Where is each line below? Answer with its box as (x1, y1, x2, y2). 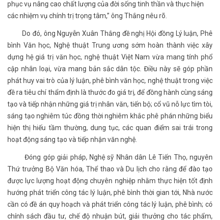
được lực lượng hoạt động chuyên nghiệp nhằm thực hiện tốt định (7, 177, 213, 185)
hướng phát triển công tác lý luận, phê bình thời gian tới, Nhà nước (7, 189, 213, 197)
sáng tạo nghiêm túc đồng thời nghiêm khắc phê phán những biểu (7, 112, 213, 120)
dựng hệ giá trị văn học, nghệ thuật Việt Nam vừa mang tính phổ (7, 53, 213, 61)
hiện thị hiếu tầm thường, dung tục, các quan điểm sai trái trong (7, 124, 213, 132)
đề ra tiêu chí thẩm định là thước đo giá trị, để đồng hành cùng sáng (7, 88, 213, 97)
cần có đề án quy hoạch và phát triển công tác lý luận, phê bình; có (7, 200, 213, 209)
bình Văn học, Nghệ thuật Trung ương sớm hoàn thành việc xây (7, 41, 213, 50)
